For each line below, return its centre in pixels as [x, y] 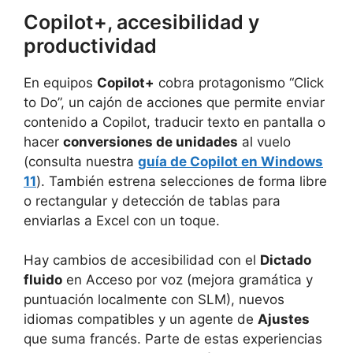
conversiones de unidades [150, 141]
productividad [90, 45]
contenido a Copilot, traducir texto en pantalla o [175, 122]
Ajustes [284, 320]
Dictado [286, 260]
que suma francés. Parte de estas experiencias [173, 339]
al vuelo [264, 141]
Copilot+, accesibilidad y [141, 22]
